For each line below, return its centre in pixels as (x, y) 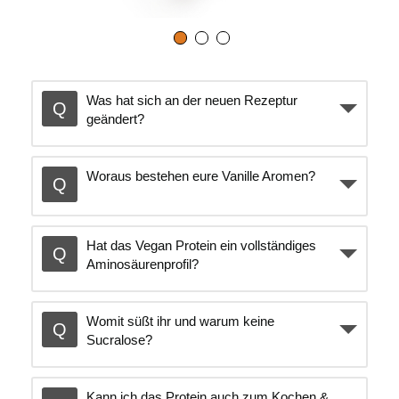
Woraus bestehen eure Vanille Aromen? (201, 176)
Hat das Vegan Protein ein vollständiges (201, 246)
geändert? (115, 119)
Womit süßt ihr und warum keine (180, 322)
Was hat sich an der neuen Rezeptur (192, 101)
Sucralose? (119, 340)
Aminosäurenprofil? (142, 265)
